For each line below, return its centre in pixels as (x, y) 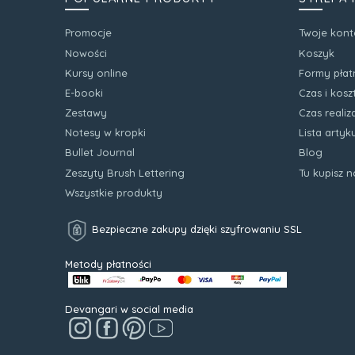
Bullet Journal (100, 153)
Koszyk (317, 53)
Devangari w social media (129, 309)
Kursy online (96, 73)
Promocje (88, 33)
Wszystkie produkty (114, 192)
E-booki (84, 92)
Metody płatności (108, 264)
